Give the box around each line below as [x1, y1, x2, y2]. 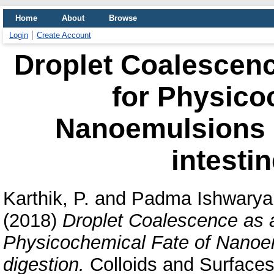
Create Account [37, 31, 91, 40]
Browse [109, 13, 137, 23]
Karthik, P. [3, 187, 89, 209]
